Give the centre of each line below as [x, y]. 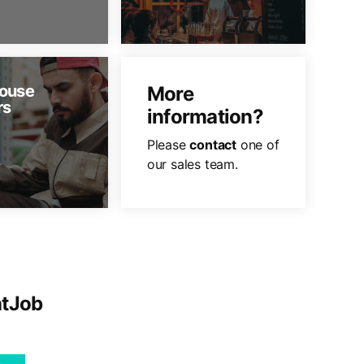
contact [213, 145]
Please [168, 145]
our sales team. [192, 164]
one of [258, 145]
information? [205, 117]
